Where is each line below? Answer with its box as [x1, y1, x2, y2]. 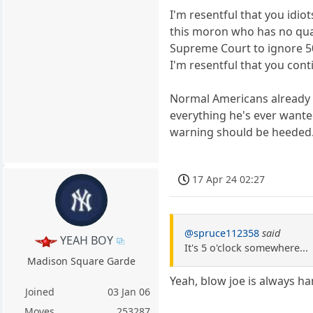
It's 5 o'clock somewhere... [184, 240, 309, 254]
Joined [24, 285, 54, 299]
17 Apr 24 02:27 [192, 172, 265, 186]
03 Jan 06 [108, 285, 151, 299]
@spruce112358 [184, 226, 260, 240]
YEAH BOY [59, 232, 113, 248]
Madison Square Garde [27, 254, 136, 268]
